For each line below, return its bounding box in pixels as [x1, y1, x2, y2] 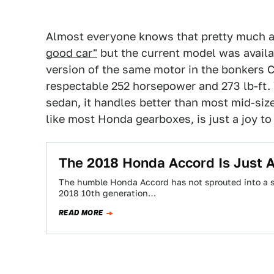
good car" [46, 46, 97, 59]
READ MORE [59, 207, 103, 218]
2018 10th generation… [59, 188, 156, 198]
